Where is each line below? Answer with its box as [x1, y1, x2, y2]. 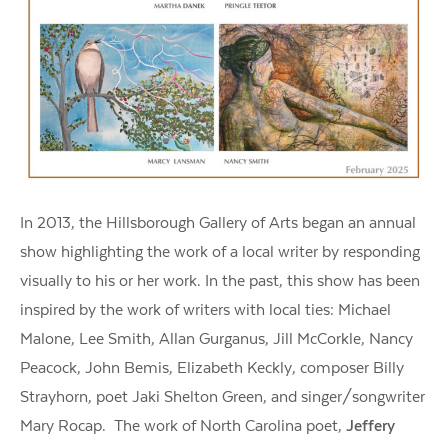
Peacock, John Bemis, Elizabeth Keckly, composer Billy [20, 358, 404, 377]
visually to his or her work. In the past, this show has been [20, 271, 420, 290]
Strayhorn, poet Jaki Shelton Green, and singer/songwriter [20, 387, 425, 406]
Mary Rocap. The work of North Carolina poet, [20, 416, 346, 435]
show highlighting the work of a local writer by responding [20, 242, 420, 261]
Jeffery [346, 416, 395, 435]
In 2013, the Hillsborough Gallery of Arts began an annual [20, 213, 416, 232]
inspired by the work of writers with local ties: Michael [20, 300, 391, 319]
